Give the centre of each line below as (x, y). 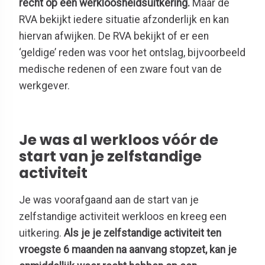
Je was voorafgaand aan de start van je (109, 200)
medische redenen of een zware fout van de (120, 70)
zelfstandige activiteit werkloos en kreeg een (123, 217)
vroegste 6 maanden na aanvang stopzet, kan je (128, 250)
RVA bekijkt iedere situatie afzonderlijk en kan (124, 20)
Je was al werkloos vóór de (119, 140)
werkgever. (44, 86)
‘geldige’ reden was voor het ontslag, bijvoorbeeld (132, 53)
